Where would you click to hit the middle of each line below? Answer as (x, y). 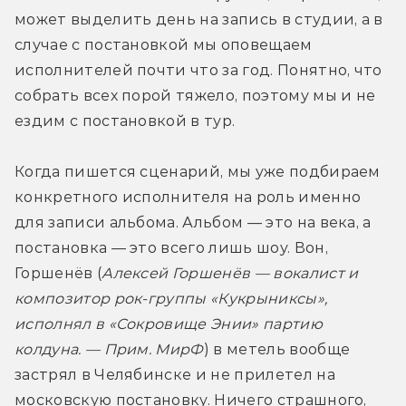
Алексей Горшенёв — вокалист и (230, 274)
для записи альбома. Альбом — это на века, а (193, 223)
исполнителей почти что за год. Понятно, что (198, 71)
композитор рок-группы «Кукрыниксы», (171, 299)
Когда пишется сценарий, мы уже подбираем (198, 172)
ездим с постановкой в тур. (125, 121)
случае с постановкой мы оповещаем (164, 45)
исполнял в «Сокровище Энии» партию (169, 324)
